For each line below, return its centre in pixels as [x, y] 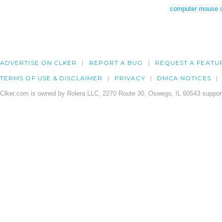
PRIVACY [130, 78]
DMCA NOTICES [184, 78]
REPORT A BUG [116, 63]
